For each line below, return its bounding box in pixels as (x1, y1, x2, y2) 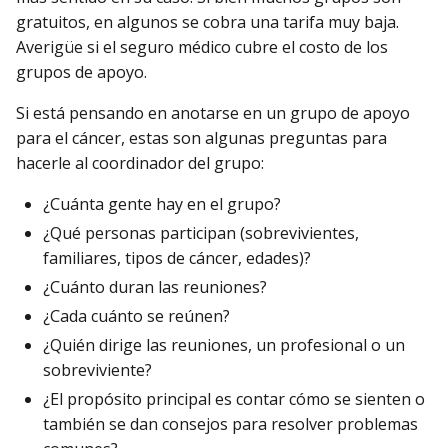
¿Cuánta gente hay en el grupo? (43, 193, 281, 216)
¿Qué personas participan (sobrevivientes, (43, 222, 359, 245)
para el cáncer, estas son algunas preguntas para (16, 126, 387, 149)
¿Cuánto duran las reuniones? (43, 276, 267, 299)
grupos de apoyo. (16, 60, 147, 83)
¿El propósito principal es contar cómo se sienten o (43, 388, 425, 411)
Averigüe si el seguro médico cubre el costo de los (16, 35, 388, 58)
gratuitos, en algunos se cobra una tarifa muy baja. (16, 10, 399, 33)
